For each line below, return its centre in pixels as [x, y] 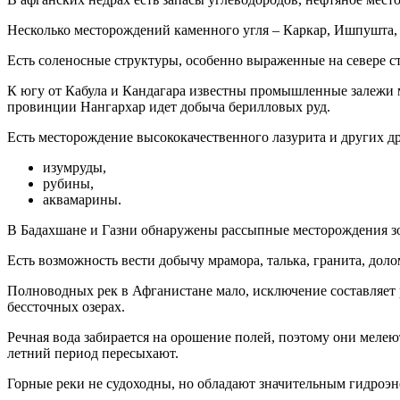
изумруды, [75, 168]
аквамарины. [82, 200]
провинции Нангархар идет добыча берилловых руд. [169, 107]
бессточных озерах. [66, 307]
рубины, [68, 184]
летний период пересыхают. [93, 354]
